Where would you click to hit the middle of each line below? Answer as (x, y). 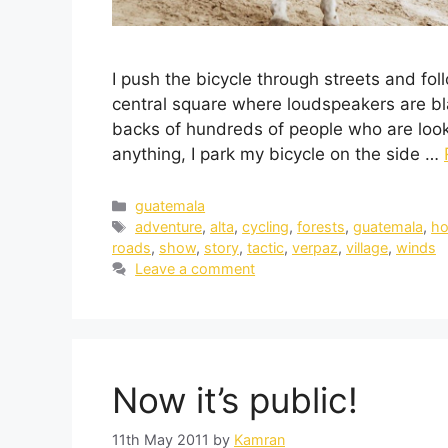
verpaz (315, 248)
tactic (265, 248)
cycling (266, 227)
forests (321, 227)
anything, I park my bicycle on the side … (278, 153)
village (367, 248)
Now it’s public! (235, 400)
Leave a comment (195, 269)
